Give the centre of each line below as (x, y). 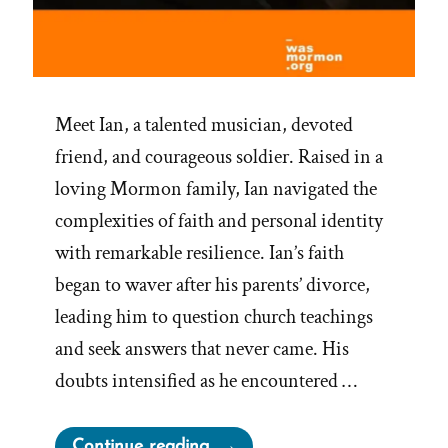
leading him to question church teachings (214, 317)
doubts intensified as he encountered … (206, 381)
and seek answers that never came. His (202, 349)
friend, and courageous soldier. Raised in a (219, 157)
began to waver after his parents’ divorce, (212, 285)
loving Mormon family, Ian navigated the (216, 189)
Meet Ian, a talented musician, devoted (204, 125)
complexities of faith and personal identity (219, 221)
